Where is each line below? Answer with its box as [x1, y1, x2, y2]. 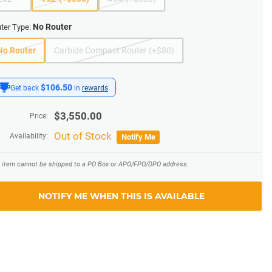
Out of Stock [54, 130, 114, 142]
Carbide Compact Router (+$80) [54, 46, 174, 55]
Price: [30, 112, 48, 120]
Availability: [10, 132, 48, 140]
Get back [10, 84, 41, 92]
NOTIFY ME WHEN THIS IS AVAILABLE [38, 191, 205, 202]
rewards [82, 84, 108, 92]
